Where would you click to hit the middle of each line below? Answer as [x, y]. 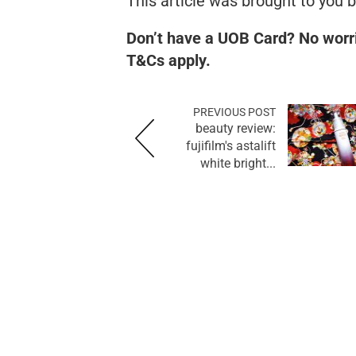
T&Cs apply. [168, 61]
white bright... [238, 164]
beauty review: [236, 129]
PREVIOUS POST [234, 112]
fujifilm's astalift [231, 146]
